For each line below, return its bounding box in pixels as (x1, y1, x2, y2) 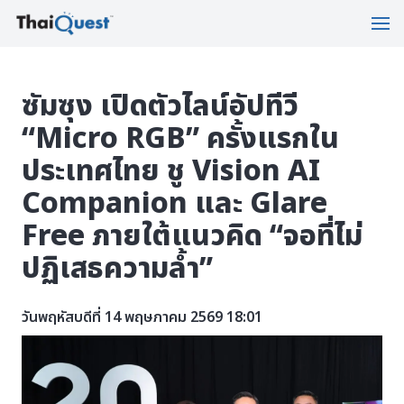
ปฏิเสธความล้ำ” (22, 247, 213, 290)
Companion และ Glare (22, 182, 327, 225)
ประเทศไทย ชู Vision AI (22, 150, 320, 193)
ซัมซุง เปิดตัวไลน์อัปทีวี (22, 85, 298, 128)
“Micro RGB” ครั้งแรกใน (22, 117, 339, 161)
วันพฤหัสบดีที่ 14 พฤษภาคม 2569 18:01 (22, 307, 262, 328)
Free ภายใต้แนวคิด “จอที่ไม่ (22, 215, 363, 258)
